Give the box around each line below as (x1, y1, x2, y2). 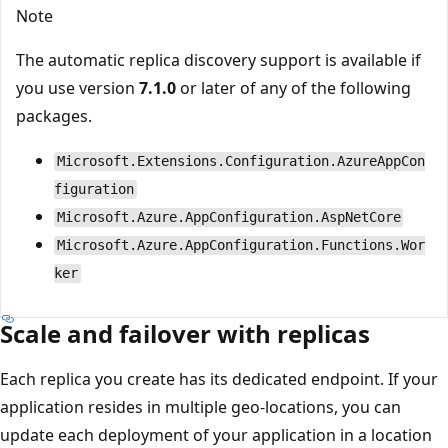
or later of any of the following (176, 77, 411, 100)
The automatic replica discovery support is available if (16, 49, 421, 72)
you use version (16, 77, 139, 100)
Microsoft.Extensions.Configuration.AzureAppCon (56, 153, 425, 170)
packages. (16, 105, 92, 128)
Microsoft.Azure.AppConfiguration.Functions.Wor (56, 237, 425, 254)
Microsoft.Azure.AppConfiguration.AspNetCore (56, 209, 401, 226)
